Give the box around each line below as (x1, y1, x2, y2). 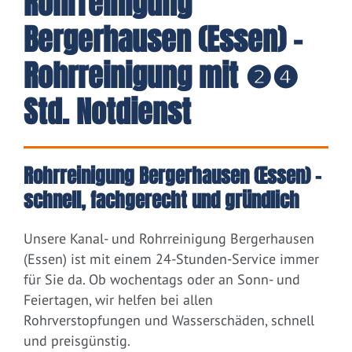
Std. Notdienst (24, 90, 191, 135)
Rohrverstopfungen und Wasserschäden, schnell (24, 311, 314, 330)
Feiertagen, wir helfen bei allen (24, 291, 213, 310)
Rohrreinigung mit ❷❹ (24, 54, 299, 99)
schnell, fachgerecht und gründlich (24, 186, 299, 215)
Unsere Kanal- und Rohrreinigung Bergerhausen (24, 229, 314, 248)
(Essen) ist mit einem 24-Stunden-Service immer (24, 250, 319, 269)
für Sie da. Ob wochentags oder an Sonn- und (24, 270, 300, 289)
